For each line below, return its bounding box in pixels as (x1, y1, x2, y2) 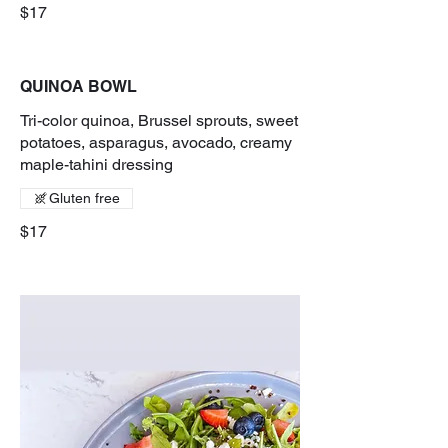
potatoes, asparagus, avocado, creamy (20, 132, 292, 152)
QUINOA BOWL (20, 76, 137, 96)
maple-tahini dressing (20, 154, 173, 174)
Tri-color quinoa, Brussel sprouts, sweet (20, 110, 298, 130)
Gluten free (49, 189, 120, 206)
